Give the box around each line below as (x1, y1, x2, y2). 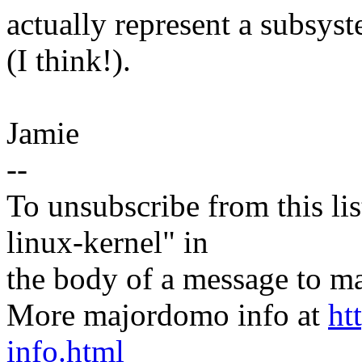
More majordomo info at (6, 297, 328, 333)
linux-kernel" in (6, 225, 208, 260)
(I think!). (6, 43, 131, 78)
